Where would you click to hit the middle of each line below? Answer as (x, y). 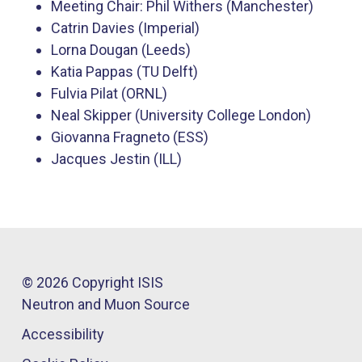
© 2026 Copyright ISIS (93, 282)
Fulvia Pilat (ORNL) (109, 93)
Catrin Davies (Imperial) (125, 27)
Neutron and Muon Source (106, 304)
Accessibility (63, 334)
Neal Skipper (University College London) (181, 115)
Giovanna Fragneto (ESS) (130, 137)
